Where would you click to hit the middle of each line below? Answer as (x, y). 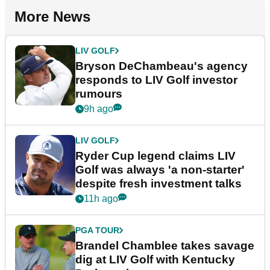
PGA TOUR (97, 230)
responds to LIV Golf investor (156, 80)
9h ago (99, 108)
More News (52, 16)
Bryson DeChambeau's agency (162, 66)
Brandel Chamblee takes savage (165, 245)
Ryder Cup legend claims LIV (155, 155)
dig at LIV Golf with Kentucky (155, 259)
